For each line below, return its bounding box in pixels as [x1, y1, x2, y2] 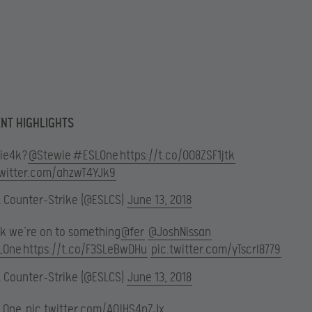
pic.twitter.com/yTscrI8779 [151, 242, 281, 258]
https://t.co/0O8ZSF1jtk [120, 148, 235, 163]
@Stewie [29, 148, 71, 163]
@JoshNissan [148, 225, 211, 240]
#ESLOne [72, 148, 118, 163]
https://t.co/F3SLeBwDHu [23, 242, 147, 258]
